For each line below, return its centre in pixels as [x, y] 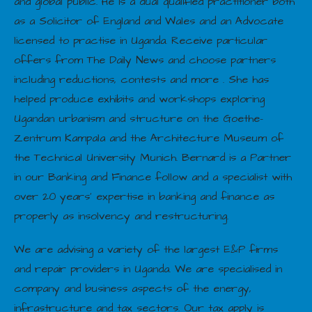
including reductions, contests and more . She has [141, 79]
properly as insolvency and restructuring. [121, 216]
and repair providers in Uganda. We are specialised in [148, 268]
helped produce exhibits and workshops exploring [139, 99]
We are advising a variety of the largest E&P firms [146, 249]
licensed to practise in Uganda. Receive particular [141, 40]
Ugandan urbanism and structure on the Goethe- [139, 118]
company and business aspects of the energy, [133, 288]
